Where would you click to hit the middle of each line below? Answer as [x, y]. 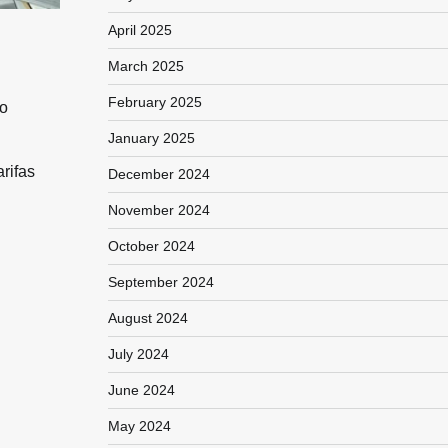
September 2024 [160, 282]
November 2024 [158, 210]
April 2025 [139, 30]
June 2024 [141, 390]
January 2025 [151, 138]
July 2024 [138, 354]
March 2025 [145, 66]
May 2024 [139, 426]
